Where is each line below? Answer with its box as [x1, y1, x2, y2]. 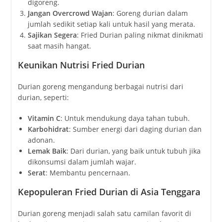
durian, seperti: [17, 92, 69, 102]
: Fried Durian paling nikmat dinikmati [76, 30, 203, 40]
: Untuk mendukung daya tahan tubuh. [60, 113, 190, 123]
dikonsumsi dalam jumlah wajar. [27, 157, 136, 166]
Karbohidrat [27, 124, 69, 134]
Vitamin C [27, 113, 60, 123]
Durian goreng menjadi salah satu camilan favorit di [17, 208, 191, 218]
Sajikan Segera [27, 30, 77, 40]
